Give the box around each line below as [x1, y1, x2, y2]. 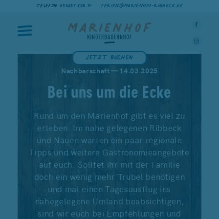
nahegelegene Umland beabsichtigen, [35, 195, 184, 207]
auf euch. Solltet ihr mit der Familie [39, 158, 180, 170]
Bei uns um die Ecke [47, 83, 172, 101]
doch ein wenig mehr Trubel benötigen [34, 170, 185, 182]
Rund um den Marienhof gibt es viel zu [34, 109, 185, 121]
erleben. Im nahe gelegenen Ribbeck [37, 121, 182, 133]
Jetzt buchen [86, 47, 133, 64]
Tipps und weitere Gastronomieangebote [29, 146, 190, 158]
